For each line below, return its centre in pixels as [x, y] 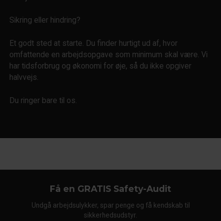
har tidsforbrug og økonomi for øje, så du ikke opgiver [101, 66]
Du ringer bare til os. [43, 100]
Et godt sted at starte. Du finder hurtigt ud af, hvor [94, 43]
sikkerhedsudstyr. [110, 215]
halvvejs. [24, 77]
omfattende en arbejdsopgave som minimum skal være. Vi [109, 54]
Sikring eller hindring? [45, 20]
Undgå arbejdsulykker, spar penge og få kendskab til [110, 205]
